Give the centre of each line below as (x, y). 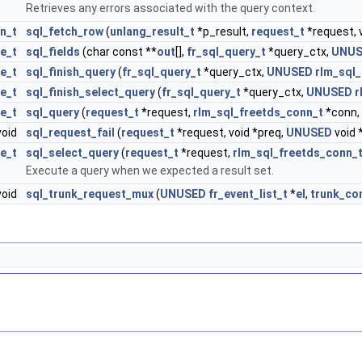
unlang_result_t (152, 32)
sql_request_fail (70, 133)
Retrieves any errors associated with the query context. (170, 8)
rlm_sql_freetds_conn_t (258, 112)
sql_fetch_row (65, 32)
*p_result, (223, 32)
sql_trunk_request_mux (90, 194)
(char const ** (118, 52)
